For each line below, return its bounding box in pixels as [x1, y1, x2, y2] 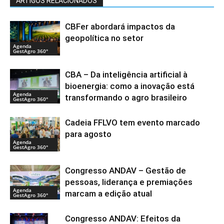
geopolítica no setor [65, 33, 143, 43]
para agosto [65, 129, 111, 139]
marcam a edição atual [65, 188, 152, 199]
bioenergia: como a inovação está [65, 81, 194, 91]
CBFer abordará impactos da [65, 21, 175, 32]
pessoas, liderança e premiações [65, 177, 192, 187]
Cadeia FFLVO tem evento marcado [65, 117, 200, 128]
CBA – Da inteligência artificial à [65, 69, 187, 80]
